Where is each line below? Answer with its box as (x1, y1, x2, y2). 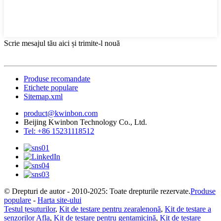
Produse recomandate (24, 74, 90, 83)
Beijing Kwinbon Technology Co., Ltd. (24, 117, 147, 126)
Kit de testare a (165, 204, 211, 213)
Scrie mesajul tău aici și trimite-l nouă (4, 38, 120, 47)
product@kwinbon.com (24, 109, 98, 117)
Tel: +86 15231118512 (24, 126, 94, 135)
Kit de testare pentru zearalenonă (59, 204, 161, 213)
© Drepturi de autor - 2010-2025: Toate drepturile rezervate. (4, 186, 190, 195)
